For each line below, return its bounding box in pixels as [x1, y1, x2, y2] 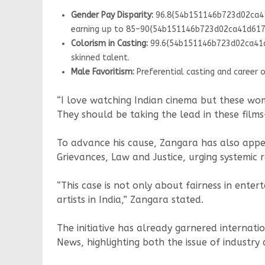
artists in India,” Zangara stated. [57, 194, 203, 206]
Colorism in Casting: [71, 38, 148, 49]
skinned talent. [71, 53, 130, 63]
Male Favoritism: [71, 67, 134, 77]
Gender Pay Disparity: [71, 10, 153, 21]
